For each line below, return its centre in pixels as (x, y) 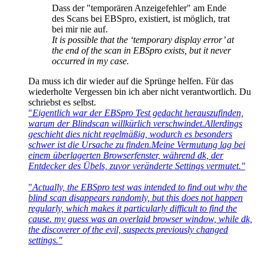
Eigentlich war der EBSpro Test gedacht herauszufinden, (138, 113)
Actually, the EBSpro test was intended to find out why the (140, 187)
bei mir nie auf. (80, 29)
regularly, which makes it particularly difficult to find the (133, 209)
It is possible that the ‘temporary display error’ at (143, 40)
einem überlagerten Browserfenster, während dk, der (126, 156)
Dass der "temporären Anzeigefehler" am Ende (139, 8)
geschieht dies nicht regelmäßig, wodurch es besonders (130, 134)
